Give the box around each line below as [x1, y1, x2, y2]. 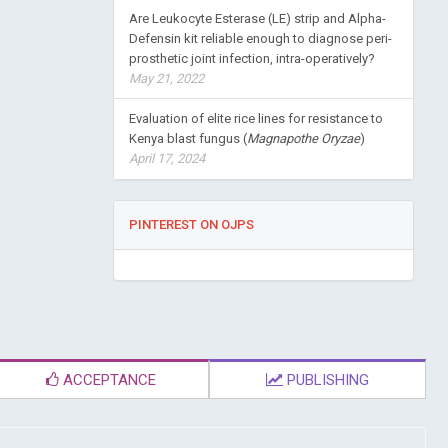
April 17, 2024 [128, 151, 205, 166]
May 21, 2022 [128, 71, 204, 86]
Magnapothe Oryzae [246, 131, 360, 146]
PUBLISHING [283, 371, 370, 389]
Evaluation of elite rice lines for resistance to [128, 111, 383, 126]
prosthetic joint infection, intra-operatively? [128, 51, 375, 66]
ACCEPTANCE [58, 371, 156, 389]
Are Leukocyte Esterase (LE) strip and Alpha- [128, 11, 386, 26]
